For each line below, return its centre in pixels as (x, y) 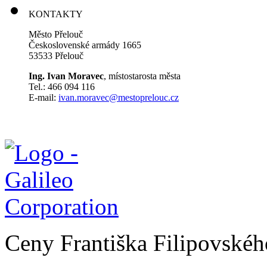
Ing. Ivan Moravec (66, 76)
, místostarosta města (142, 76)
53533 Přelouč (56, 56)
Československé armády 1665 (85, 45)
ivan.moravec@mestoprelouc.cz (119, 98)
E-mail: (44, 98)
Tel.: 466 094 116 (62, 87)
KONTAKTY (56, 14)
